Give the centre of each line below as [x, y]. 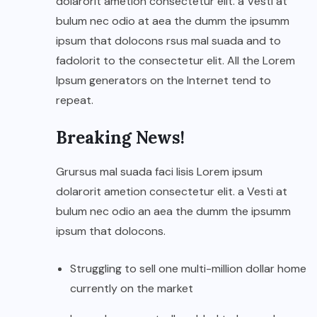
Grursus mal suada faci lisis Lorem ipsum [159, 172]
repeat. [75, 100]
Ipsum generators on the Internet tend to [163, 81]
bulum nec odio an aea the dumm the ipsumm [173, 212]
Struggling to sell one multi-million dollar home [188, 269]
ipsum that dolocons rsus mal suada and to [168, 41]
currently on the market [132, 289]
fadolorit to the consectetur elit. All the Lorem [175, 61]
